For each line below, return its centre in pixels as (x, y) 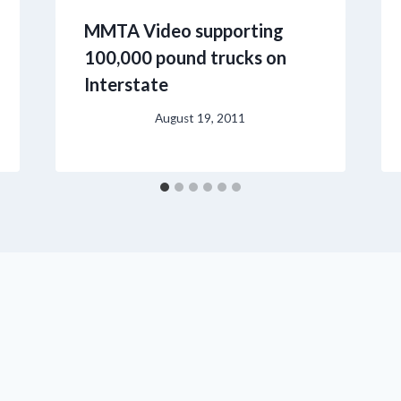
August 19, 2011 (200, 119)
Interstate (126, 84)
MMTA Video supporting (183, 30)
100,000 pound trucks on (185, 57)
